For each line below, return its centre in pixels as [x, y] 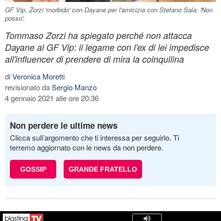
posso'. [15, 18]
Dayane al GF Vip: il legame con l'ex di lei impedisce [107, 47]
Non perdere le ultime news [64, 125]
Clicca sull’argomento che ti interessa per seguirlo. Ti [94, 137]
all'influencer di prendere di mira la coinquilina [94, 59]
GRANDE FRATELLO [103, 169]
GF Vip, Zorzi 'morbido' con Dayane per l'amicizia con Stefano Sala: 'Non [109, 9]
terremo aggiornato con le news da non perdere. [87, 147]
